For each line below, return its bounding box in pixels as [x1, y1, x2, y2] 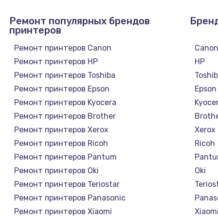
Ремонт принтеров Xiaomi [14, 206, 112, 216]
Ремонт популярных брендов [9, 15, 150, 27]
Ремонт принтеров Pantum [14, 152, 117, 162]
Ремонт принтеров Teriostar [14, 179, 120, 189]
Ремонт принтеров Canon [14, 43, 111, 53]
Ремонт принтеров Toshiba [14, 70, 115, 80]
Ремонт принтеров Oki [14, 165, 99, 175]
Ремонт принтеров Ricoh [14, 138, 108, 148]
